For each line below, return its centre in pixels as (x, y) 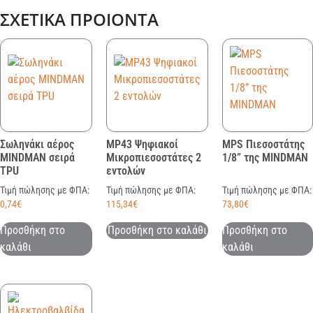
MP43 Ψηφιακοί (142, 145)
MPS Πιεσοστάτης (263, 145)
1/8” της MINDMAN (265, 158)
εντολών (126, 171)
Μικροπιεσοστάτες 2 (154, 158)
